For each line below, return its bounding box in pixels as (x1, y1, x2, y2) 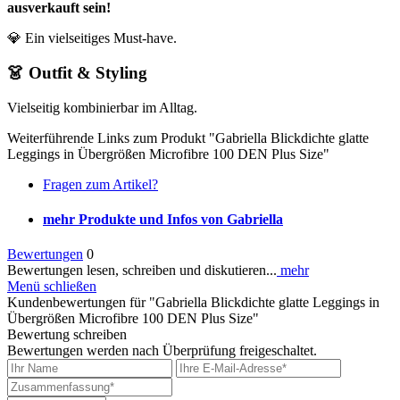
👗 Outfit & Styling (7, 62, 147, 82)
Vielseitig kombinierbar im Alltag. (7, 99, 197, 115)
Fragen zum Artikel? (43, 176, 158, 192)
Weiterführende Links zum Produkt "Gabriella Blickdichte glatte (7, 129, 369, 146)
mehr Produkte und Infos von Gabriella (43, 211, 283, 227)
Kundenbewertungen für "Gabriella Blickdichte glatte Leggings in (7, 295, 379, 311)
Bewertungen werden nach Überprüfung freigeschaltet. (7, 343, 317, 359)
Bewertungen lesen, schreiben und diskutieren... (7, 262, 277, 279)
